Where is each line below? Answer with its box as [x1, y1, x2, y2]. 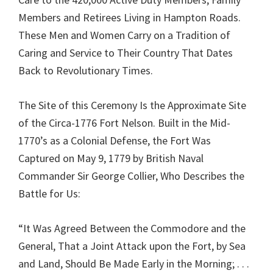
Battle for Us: [18, 186, 80, 200]
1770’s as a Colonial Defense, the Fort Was [18, 133, 211, 147]
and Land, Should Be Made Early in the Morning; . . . [18, 257, 249, 271]
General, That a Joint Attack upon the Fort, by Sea [18, 239, 246, 253]
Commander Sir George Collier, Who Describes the [18, 169, 244, 183]
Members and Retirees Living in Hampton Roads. [18, 10, 241, 24]
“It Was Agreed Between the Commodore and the [18, 221, 246, 235]
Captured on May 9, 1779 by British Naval [18, 151, 204, 165]
